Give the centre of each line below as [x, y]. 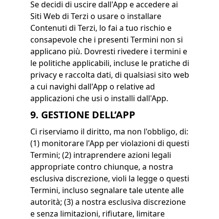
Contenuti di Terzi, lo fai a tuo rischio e [101, 28]
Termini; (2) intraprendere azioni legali [100, 155]
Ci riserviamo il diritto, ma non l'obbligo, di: [109, 131]
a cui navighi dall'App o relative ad [92, 87]
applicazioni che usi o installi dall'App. [99, 98]
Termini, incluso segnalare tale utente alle [107, 190]
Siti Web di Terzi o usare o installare [96, 16]
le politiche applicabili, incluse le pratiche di [109, 63]
